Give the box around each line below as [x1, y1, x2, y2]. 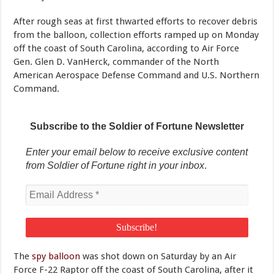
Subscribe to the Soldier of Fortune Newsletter [29, 121, 244, 132]
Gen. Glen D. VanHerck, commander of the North [13, 56, 220, 68]
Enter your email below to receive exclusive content [26, 147, 248, 158]
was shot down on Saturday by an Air [83, 251, 237, 262]
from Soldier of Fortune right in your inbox [26, 160, 205, 171]
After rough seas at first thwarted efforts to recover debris [13, 16, 258, 28]
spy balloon [32, 251, 83, 262]
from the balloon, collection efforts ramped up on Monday [13, 29, 259, 41]
